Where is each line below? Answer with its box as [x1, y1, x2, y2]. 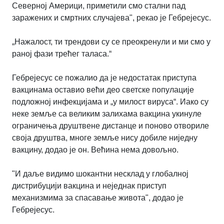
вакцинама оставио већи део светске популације [12, 85, 194, 94]
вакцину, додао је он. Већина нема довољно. [12, 145, 178, 154]
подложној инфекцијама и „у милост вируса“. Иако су [12, 97, 208, 106]
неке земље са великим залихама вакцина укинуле [12, 109, 201, 118]
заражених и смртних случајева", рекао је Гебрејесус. [12, 13, 211, 22]
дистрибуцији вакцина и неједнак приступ [12, 181, 166, 190]
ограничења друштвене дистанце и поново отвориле [12, 121, 209, 130]
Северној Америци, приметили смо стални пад [12, 1, 185, 10]
